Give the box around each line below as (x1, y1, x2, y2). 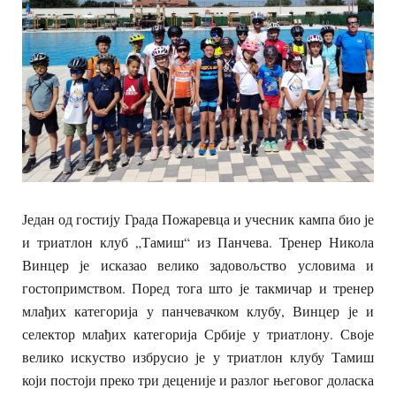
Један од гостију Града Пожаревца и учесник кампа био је (22, 209, 374, 228)
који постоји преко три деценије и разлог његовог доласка (22, 369, 374, 389)
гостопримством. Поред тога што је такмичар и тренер (22, 278, 374, 297)
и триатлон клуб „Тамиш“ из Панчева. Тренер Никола (22, 232, 374, 251)
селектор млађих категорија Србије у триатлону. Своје (22, 324, 374, 343)
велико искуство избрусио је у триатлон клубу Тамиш (22, 346, 374, 366)
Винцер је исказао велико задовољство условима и (22, 255, 374, 274)
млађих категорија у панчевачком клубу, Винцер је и (22, 301, 374, 320)
